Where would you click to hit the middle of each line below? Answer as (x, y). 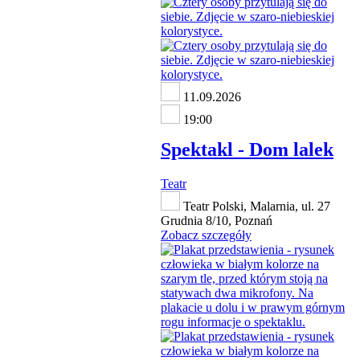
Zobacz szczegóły (206, 235)
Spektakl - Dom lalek (247, 150)
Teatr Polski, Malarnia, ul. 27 (255, 207)
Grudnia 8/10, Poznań (217, 221)
